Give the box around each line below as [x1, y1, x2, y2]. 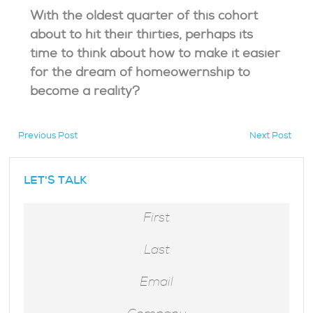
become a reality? [30, 85, 144, 101]
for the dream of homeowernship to [30, 66, 251, 82]
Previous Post [18, 131, 78, 142]
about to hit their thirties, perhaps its [30, 29, 254, 44]
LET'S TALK [24, 174, 87, 188]
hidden [8, 147, 39, 159]
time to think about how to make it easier [30, 48, 281, 63]
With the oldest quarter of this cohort [30, 10, 259, 25]
